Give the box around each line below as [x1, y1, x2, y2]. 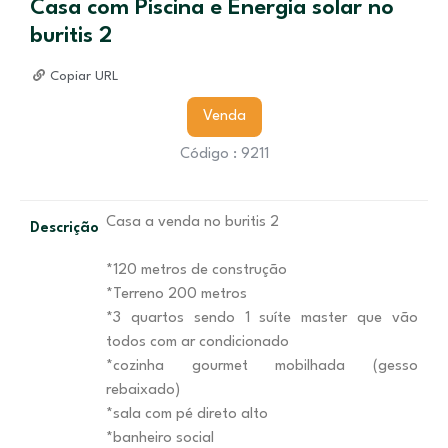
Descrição [30, 221, 99, 236]
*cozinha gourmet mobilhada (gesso [105, 359, 418, 374]
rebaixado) [105, 383, 180, 398]
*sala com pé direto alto [105, 407, 272, 422]
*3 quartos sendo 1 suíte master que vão [105, 311, 418, 326]
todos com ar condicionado [105, 335, 289, 350]
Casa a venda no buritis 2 [105, 215, 279, 230]
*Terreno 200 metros [105, 287, 251, 302]
